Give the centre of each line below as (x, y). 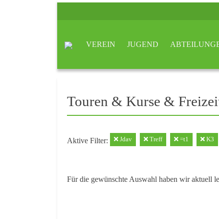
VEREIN (101, 44)
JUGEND (143, 44)
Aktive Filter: (88, 140)
